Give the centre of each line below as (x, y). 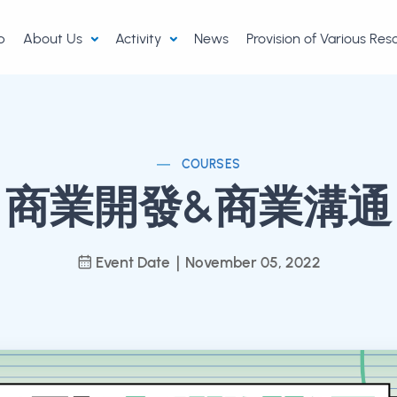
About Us (54, 39)
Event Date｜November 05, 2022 (208, 262)
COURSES (211, 164)
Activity (140, 39)
